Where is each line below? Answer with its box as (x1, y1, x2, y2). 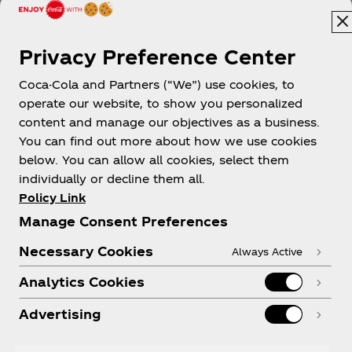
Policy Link (19, 191, 86, 204)
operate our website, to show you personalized (19, 97, 302, 110)
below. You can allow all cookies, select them (19, 153, 289, 167)
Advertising (19, 306, 101, 321)
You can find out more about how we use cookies (19, 134, 317, 148)
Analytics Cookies (19, 274, 145, 289)
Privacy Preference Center (19, 46, 295, 68)
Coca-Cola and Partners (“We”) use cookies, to (19, 78, 295, 91)
